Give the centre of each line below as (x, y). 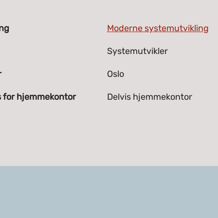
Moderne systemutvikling (158, 28)
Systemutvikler (137, 51)
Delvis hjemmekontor (149, 97)
